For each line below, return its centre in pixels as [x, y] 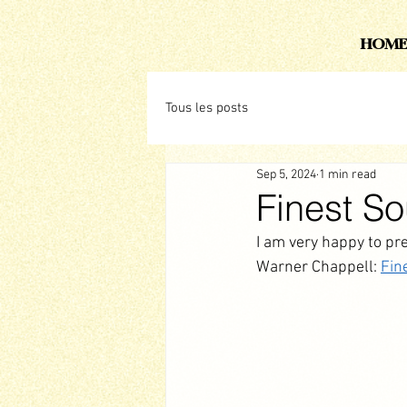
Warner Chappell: [318, 268]
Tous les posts [207, 108]
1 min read [347, 174]
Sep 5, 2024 [286, 174]
